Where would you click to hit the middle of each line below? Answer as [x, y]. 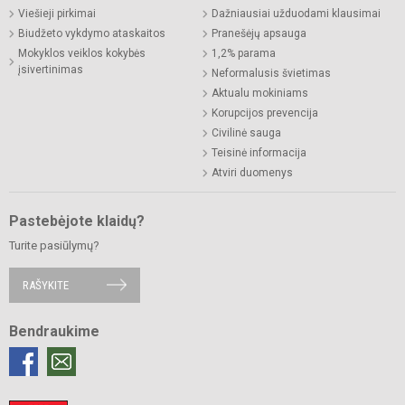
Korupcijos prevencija [265, 113]
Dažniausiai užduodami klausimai [296, 13]
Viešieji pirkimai [57, 13]
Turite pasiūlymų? [54, 245]
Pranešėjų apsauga [259, 33]
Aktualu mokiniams [260, 93]
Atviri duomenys [252, 172]
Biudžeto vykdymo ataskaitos [92, 33]
